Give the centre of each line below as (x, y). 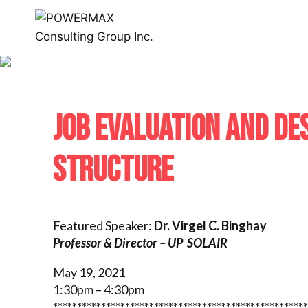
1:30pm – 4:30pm (99, 289)
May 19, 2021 (89, 272)
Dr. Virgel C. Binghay (210, 225)
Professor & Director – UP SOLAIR (140, 242)
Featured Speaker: (103, 225)
